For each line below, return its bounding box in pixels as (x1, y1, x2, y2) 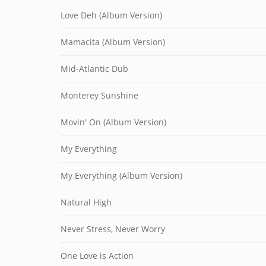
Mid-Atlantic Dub (61, 63, 128, 74)
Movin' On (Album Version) (61, 116, 166, 128)
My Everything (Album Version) (61, 170, 182, 181)
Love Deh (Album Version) (61, 9, 162, 21)
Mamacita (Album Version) (61, 36, 165, 47)
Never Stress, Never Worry (61, 223, 165, 235)
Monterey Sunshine (61, 90, 138, 101)
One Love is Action (61, 250, 134, 261)
